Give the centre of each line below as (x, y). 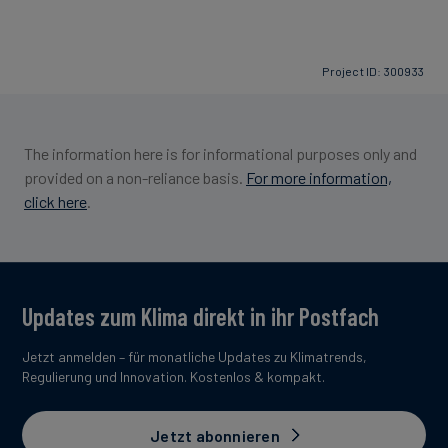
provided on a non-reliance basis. (135, 178)
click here (55, 202)
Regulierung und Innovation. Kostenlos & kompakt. (173, 377)
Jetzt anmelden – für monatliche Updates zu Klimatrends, (194, 357)
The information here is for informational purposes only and (220, 154)
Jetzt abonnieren (215, 435)
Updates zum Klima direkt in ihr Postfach (200, 317)
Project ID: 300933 (373, 70)
